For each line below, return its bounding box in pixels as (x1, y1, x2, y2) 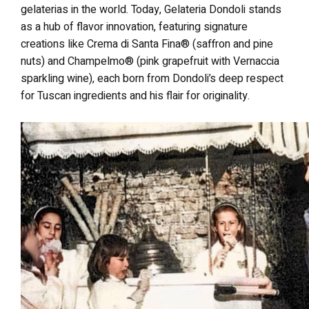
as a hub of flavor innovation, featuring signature (21, 18, 248, 35)
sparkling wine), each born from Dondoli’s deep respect (21, 70, 283, 87)
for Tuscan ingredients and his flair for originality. (21, 87, 250, 104)
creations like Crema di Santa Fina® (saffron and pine (21, 35, 273, 52)
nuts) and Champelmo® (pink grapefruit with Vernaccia (21, 52, 279, 70)
